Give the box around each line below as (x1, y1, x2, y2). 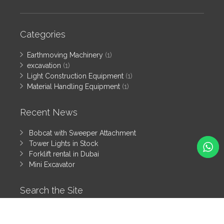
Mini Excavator (29, 160, 75, 169)
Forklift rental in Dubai (29, 150, 99, 158)
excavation (27, 61, 61, 70)
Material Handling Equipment (27, 82, 120, 91)
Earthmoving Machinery (27, 51, 103, 59)
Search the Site (20, 185, 83, 196)
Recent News (20, 107, 77, 118)
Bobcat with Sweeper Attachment (29, 129, 136, 137)
